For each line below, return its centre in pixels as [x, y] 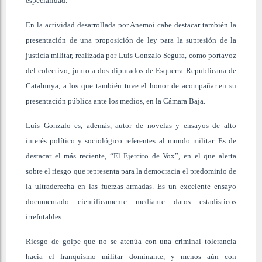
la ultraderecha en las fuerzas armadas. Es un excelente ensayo [131, 186]
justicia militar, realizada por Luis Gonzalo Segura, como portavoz [131, 55]
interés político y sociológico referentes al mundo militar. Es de [131, 140]
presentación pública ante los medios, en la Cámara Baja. [116, 101]
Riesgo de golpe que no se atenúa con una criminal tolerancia [131, 241]
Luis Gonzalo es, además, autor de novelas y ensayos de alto [131, 125]
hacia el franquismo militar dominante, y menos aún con [131, 256]
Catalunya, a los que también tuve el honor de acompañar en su [131, 85]
